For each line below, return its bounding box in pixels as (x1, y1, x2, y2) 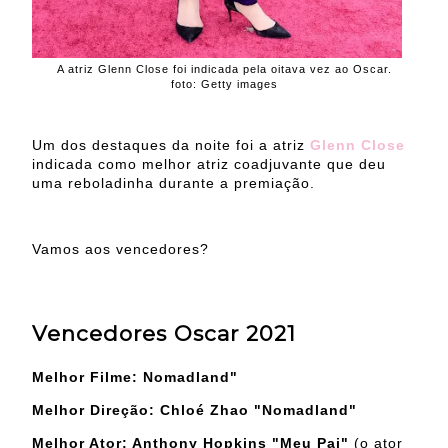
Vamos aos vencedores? (32, 241, 209, 258)
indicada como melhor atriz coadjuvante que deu (32, 156, 386, 173)
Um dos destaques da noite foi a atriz (32, 137, 310, 154)
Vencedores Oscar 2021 (32, 321, 296, 347)
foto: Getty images (170, 78, 278, 91)
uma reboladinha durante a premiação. (32, 175, 315, 192)
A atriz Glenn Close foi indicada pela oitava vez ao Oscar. (56, 63, 392, 76)
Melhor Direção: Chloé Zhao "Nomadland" (32, 401, 357, 418)
